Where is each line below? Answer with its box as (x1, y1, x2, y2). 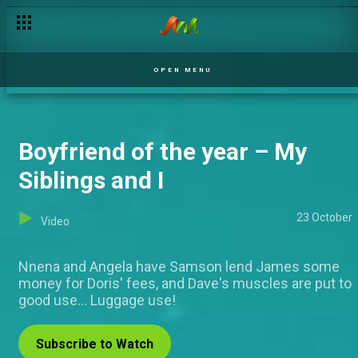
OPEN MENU (153, 66, 212, 74)
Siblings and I (18, 166, 164, 194)
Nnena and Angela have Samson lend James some (18, 258, 340, 275)
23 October (296, 211, 352, 224)
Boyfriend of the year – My (18, 137, 307, 165)
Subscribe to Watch (36, 336, 153, 352)
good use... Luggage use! (18, 292, 176, 308)
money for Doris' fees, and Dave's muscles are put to (18, 275, 352, 292)
